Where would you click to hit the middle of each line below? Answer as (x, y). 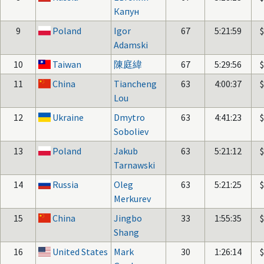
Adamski (131, 45)
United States (80, 252)
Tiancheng (135, 84)
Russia (66, 184)
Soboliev (131, 131)
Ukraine (68, 117)
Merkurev (132, 199)
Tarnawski (134, 165)
